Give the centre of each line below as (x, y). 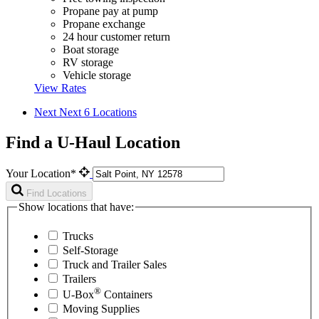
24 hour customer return (116, 36)
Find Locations (57, 193)
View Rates (60, 88)
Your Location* (42, 173)
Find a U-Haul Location (93, 142)
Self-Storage (90, 251)
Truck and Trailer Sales (115, 265)
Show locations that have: (76, 206)
